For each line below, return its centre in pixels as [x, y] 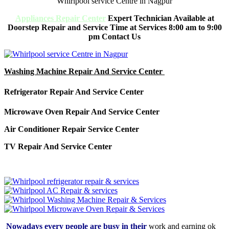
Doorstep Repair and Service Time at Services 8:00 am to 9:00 [114, 28]
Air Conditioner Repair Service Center [73, 129]
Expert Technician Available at [160, 18]
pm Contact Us [114, 37]
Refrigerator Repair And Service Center [75, 91]
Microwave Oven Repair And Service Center [83, 111]
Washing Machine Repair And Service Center [84, 72]
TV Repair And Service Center [59, 146]
